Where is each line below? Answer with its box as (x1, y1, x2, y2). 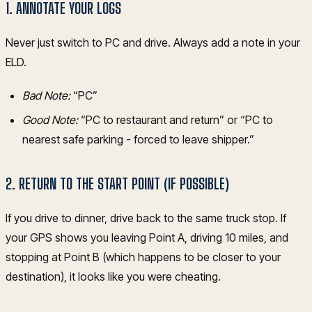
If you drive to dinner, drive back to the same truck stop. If (6, 210, 286, 225)
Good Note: (22, 112, 78, 127)
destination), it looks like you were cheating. (6, 269, 221, 283)
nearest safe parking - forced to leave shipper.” (22, 132, 254, 146)
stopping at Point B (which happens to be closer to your (6, 249, 281, 264)
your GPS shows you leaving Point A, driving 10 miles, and (6, 230, 288, 244)
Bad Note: (22, 88, 70, 103)
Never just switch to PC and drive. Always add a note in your (6, 36, 300, 50)
